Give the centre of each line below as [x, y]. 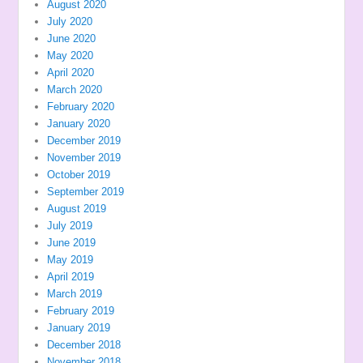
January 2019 [79, 328]
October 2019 [79, 175]
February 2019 [81, 311]
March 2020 [75, 90]
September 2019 [86, 192]
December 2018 [84, 345]
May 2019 [70, 260]
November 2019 [84, 158]
